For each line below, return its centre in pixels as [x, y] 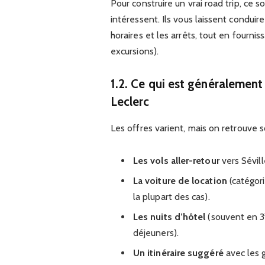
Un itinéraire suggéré [178, 253]
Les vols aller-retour [176, 161]
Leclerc [130, 102]
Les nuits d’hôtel [169, 217]
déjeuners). [156, 233]
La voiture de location [180, 181]
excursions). [134, 51]
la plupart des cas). [171, 197]
